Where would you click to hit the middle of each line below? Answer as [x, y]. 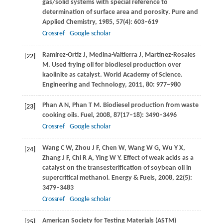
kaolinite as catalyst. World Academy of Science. [112, 75]
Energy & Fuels [133, 178]
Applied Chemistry [68, 22]
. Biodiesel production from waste [149, 106]
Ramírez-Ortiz [62, 55]
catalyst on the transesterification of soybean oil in [117, 168]
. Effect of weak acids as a [157, 158]
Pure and [185, 12]
